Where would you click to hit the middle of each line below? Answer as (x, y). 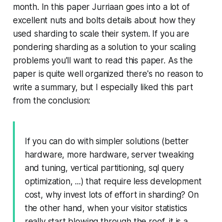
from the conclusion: (52, 100)
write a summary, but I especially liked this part (103, 87)
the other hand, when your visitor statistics (106, 208)
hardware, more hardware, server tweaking (109, 154)
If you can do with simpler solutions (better (107, 141)
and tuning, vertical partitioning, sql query (104, 168)
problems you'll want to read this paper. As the (103, 60)
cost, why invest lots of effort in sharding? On (111, 194)
